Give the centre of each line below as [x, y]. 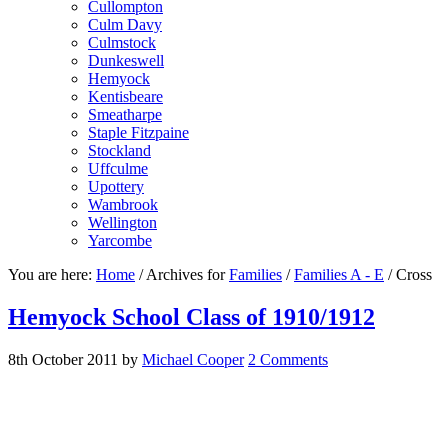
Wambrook [123, 204]
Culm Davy [125, 24]
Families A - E [339, 274]
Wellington [122, 222]
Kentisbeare [125, 96]
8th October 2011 [63, 359]
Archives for [186, 274]
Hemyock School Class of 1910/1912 [191, 316]
